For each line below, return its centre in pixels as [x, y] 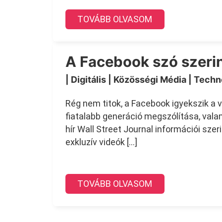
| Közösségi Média [148, 79]
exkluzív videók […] [101, 142]
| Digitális [86, 79]
